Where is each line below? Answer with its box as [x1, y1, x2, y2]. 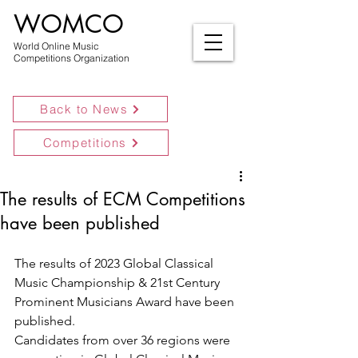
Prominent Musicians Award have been [14, 294, 237, 309]
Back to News [40, 101, 128, 117]
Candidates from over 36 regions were [14, 332, 233, 348]
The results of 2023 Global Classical [14, 256, 217, 271]
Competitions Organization [14, 52, 129, 64]
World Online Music [14, 40, 99, 52]
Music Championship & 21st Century [14, 275, 223, 290]
